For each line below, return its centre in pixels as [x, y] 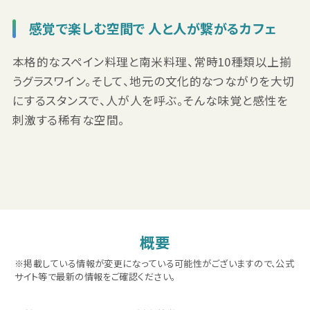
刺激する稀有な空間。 [69, 119]
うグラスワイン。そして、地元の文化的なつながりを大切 [153, 81]
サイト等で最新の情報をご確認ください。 [95, 276]
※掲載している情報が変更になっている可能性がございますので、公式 [154, 263]
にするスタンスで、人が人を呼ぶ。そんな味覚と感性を [150, 100]
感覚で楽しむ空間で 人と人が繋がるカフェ [153, 28]
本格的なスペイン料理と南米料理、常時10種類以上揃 [152, 61]
